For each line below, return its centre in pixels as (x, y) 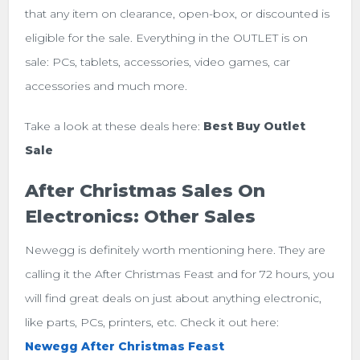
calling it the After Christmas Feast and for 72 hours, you (180, 274)
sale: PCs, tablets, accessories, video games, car (158, 61)
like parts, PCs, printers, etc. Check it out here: (152, 322)
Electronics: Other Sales (141, 216)
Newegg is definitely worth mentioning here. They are (176, 250)
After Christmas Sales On (145, 190)
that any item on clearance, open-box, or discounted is (178, 13)
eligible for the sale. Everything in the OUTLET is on (167, 37)
